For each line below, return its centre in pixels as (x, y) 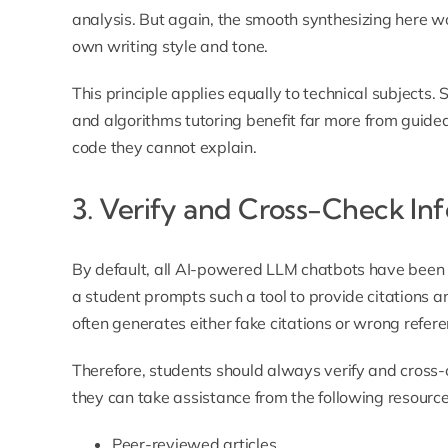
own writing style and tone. (170, 46)
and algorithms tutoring (157, 120)
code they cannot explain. (164, 147)
